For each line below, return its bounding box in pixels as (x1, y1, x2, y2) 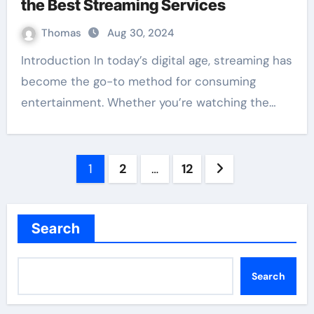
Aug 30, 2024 (107, 26, 174, 40)
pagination (6, 184, 119, 211)
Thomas (41, 26, 84, 40)
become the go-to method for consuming (20, 74, 256, 89)
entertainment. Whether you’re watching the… (20, 95, 276, 110)
